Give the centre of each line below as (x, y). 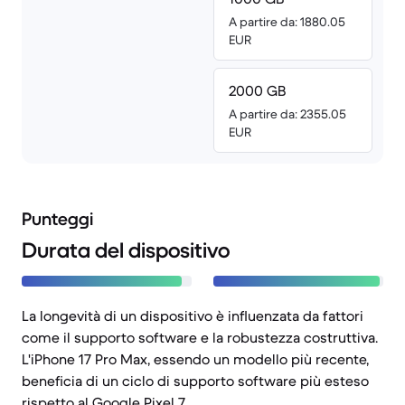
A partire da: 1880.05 (287, 22)
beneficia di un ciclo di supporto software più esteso (195, 381)
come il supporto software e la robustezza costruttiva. (200, 337)
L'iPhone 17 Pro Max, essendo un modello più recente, (195, 359)
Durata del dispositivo (126, 250)
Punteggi (57, 219)
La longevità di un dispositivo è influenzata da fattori (193, 316)
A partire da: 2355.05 (287, 114)
